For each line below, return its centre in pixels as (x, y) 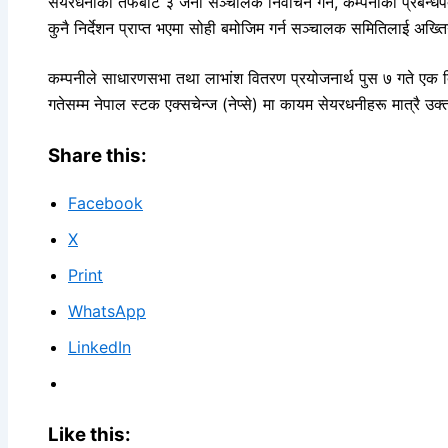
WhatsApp (107, 310)
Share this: (97, 156)
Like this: (89, 434)
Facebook (105, 202)
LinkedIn (99, 346)
